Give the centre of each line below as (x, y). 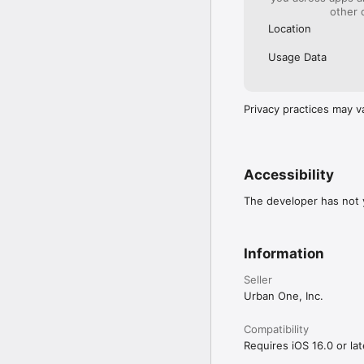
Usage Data (297, 56)
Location (290, 28)
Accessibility (289, 174)
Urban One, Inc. (284, 295)
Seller (258, 279)
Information (284, 253)
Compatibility (276, 329)
